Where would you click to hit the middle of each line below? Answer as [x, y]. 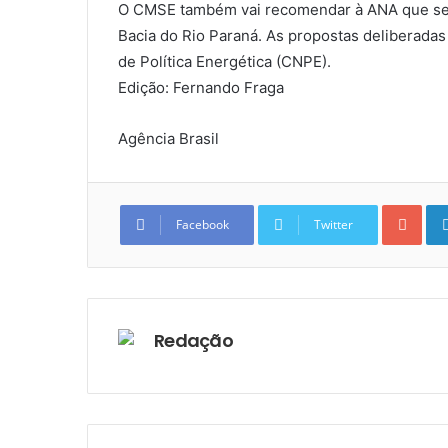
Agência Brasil [168, 139]
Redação [193, 341]
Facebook [202, 225]
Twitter [333, 225]
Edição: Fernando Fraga [201, 88]
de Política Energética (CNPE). [224, 62]
